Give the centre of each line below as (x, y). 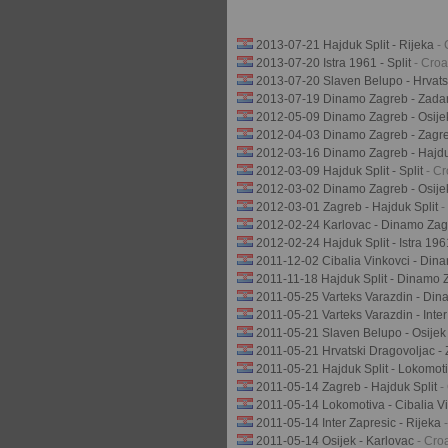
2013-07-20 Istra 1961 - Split (335, 63)
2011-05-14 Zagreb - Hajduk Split (348, 387)
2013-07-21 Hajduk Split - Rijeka (346, 45)
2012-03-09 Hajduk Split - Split (341, 171)
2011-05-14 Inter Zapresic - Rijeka (350, 423)
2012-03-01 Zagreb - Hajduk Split (348, 207)
